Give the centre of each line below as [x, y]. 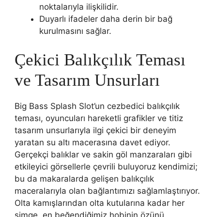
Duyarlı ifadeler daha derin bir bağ [106, 19]
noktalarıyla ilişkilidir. [79, 7]
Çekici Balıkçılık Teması [100, 60]
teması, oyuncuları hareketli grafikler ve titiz [99, 118]
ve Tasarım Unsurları [87, 80]
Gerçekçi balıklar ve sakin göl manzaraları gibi [103, 154]
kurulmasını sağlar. [75, 31]
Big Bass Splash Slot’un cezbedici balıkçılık [97, 106]
